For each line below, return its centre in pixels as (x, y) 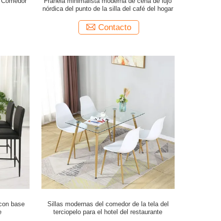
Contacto (114, 27)
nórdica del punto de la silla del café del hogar (108, 9)
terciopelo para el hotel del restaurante (108, 212)
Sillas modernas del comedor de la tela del (108, 204)
